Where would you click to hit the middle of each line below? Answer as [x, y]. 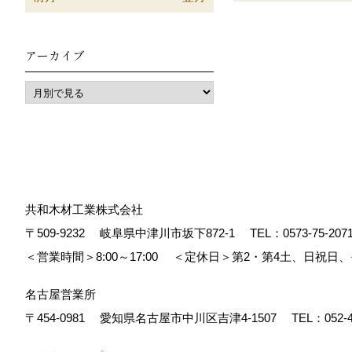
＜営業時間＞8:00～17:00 [97, 257]
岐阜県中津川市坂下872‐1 [172, 233]
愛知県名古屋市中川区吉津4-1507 [192, 318]
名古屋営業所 [60, 294]
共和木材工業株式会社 [84, 209]
